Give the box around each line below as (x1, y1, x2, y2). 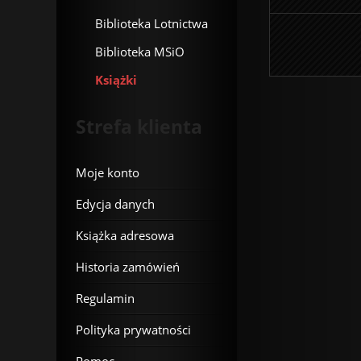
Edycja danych (76, 196, 155, 212)
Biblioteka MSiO (95, 44, 185, 60)
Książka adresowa (76, 227, 174, 243)
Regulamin (76, 290, 135, 306)
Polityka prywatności (76, 322, 191, 338)
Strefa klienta (76, 114, 202, 139)
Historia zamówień (76, 259, 180, 275)
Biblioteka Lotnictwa (95, 15, 208, 31)
